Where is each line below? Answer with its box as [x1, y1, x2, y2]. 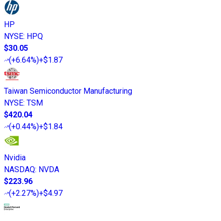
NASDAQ [4, 165, 35, 175]
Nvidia [4, 153, 26, 163]
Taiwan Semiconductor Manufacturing [4, 86, 132, 96]
